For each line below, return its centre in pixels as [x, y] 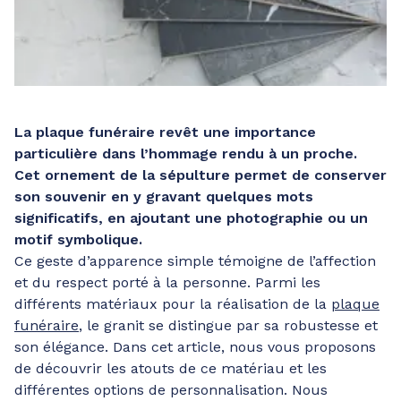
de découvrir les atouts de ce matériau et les [171, 368]
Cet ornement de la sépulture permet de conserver [200, 175]
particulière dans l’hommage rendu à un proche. [186, 154]
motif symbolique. [78, 239]
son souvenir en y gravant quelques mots [164, 196]
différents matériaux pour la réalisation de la [173, 304]
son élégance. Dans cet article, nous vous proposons [195, 347]
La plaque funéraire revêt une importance [165, 132]
